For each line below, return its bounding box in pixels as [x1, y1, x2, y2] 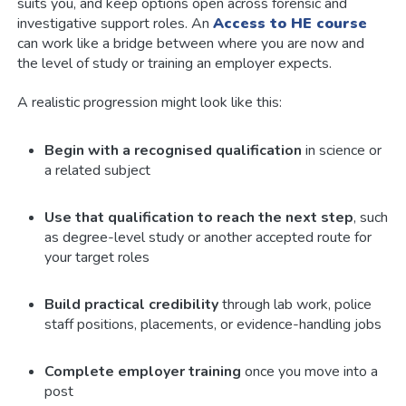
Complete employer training [44, 361, 242, 382]
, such [353, 207, 389, 227]
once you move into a [241, 361, 379, 382]
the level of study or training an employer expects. [17, 53, 333, 73]
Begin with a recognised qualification [44, 140, 303, 160]
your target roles [44, 246, 150, 267]
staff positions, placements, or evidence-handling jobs [44, 314, 382, 334]
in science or [302, 140, 382, 160]
